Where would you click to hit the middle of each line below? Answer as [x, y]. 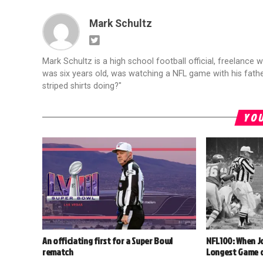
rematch [58, 252]
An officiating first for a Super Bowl [108, 241]
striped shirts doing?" [82, 86]
